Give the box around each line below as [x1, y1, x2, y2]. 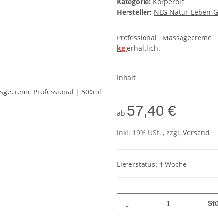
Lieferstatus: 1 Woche [117, 160, 187, 169]
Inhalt [117, 73, 138, 83]
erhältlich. [127, 43, 160, 53]
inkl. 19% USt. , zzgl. [117, 128, 183, 138]
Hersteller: [117, 7, 152, 17]
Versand [183, 128, 210, 138]
